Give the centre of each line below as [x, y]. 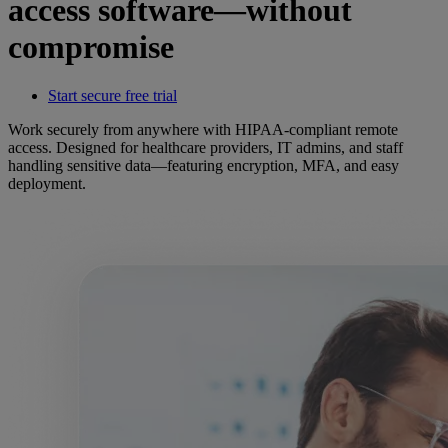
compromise [91, 46]
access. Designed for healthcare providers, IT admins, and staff [205, 148]
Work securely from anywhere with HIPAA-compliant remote [203, 130]
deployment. [47, 184]
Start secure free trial [112, 96]
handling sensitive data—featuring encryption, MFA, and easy [203, 166]
